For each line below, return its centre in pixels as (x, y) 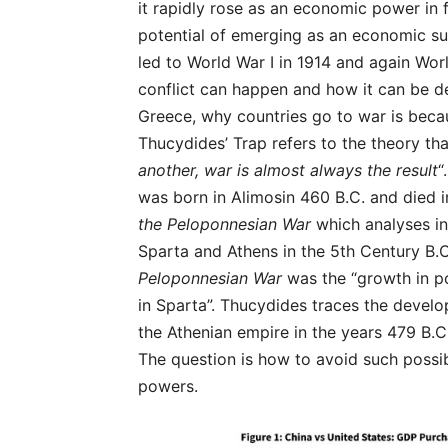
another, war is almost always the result (288, 170)
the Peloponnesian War (224, 224)
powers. (168, 386)
